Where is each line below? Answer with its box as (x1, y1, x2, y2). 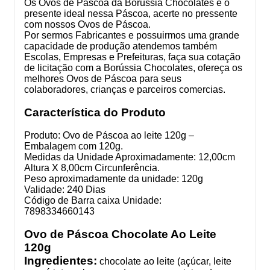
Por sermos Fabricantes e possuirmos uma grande (24, 30, 239, 40)
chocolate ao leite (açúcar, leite (97, 256, 231, 266)
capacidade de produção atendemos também (24, 40, 217, 51)
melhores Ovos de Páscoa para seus (24, 73, 181, 84)
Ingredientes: (24, 254, 97, 267)
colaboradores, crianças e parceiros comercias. (24, 84, 225, 95)
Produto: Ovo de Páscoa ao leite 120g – (24, 130, 194, 140)
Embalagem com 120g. (24, 140, 123, 151)
